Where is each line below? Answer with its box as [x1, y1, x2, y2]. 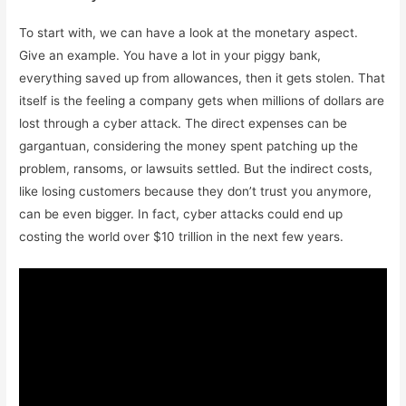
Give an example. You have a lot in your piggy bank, [19, 48, 322, 63]
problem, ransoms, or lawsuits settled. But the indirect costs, [19, 161, 373, 177]
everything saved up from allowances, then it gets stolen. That [19, 71, 386, 86]
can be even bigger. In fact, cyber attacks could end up [19, 207, 343, 222]
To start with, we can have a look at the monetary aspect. [19, 25, 359, 41]
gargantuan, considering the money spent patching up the [19, 139, 359, 154]
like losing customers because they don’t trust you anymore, [19, 184, 372, 199]
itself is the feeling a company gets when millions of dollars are [19, 93, 385, 109]
